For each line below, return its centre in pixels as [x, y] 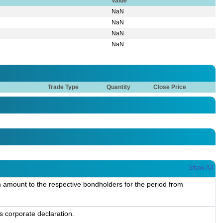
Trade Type [63, 87]
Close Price [170, 87]
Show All [201, 168]
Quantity [119, 87]
